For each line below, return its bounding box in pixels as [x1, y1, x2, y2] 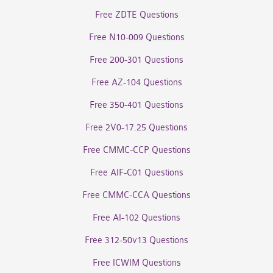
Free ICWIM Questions [92, 258, 181, 268]
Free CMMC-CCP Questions [82, 145, 191, 155]
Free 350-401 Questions [90, 100, 183, 110]
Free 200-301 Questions [90, 55, 183, 65]
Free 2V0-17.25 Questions [85, 122, 188, 133]
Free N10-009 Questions [88, 32, 185, 43]
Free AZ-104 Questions [91, 77, 182, 88]
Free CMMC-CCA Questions [82, 190, 191, 200]
